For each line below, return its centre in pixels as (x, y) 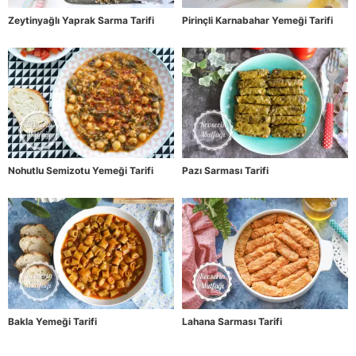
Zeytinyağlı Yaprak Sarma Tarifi (81, 20)
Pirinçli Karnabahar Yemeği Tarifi (257, 20)
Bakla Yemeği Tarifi (52, 321)
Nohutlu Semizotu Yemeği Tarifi (81, 171)
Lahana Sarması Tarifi (232, 321)
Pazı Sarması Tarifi (225, 171)
